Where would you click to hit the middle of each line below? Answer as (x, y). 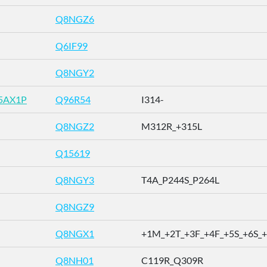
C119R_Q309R (172, 260)
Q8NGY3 (75, 180)
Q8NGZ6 (75, 19)
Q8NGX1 (75, 233)
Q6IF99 (72, 46)
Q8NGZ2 (75, 126)
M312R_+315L (172, 126)
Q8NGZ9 (75, 207)
